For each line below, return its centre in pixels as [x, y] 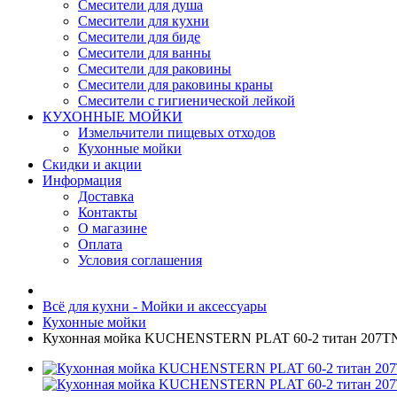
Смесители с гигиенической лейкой [187, 101]
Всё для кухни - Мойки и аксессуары [155, 306]
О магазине [113, 228]
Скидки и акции [92, 164]
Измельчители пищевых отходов [177, 132]
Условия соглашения [140, 260]
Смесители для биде [139, 37]
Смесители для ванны [144, 53]
